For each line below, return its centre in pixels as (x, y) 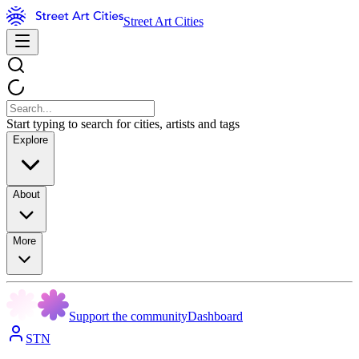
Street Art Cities (163, 21)
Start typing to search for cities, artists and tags (123, 124)
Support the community (128, 316)
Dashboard (215, 316)
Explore (30, 140)
